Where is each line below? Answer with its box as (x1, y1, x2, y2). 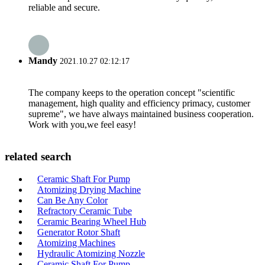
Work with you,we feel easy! (28, 119, 136, 130)
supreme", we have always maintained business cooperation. (28, 109, 254, 119)
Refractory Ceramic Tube (37, 206, 132, 216)
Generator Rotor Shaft (37, 227, 120, 238)
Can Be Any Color (37, 195, 108, 206)
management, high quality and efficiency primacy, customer (28, 98, 250, 108)
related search (5, 150, 72, 163)
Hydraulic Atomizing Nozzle (37, 248, 145, 259)
